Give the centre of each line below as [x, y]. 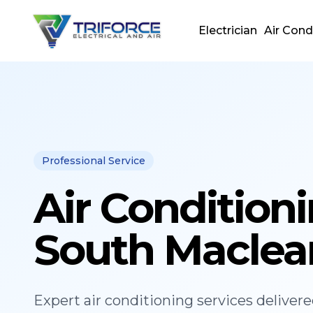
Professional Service [94, 161]
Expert [59, 300]
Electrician [227, 30]
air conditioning [139, 300]
